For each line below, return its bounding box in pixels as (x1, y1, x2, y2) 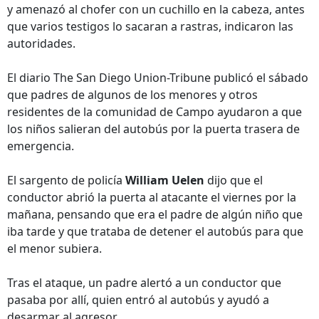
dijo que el (204, 172, 263, 188)
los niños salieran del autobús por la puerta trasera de (7, 121, 300, 137)
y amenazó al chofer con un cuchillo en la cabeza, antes (7, 1, 305, 17)
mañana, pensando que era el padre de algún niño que (7, 206, 303, 222)
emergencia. (7, 138, 74, 154)
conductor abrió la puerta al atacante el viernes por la (7, 189, 296, 205)
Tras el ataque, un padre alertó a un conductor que (7, 275, 281, 291)
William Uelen (125, 172, 204, 188)
